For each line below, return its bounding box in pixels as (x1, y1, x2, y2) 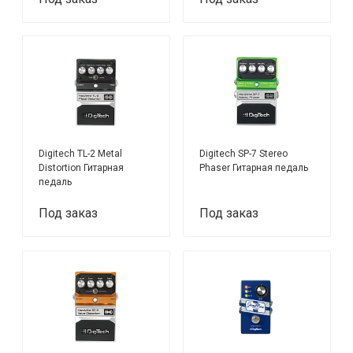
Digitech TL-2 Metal (39, 148, 123, 160)
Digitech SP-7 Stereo (199, 148, 288, 160)
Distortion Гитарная (39, 162, 124, 174)
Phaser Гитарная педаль (199, 162, 309, 174)
